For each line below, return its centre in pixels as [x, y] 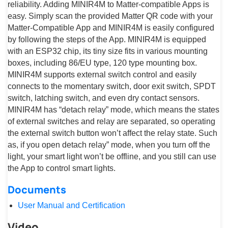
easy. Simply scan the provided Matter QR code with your [110, 16]
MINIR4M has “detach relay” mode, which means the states [113, 110]
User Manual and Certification [72, 206]
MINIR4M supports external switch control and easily [102, 75]
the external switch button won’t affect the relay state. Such [112, 133]
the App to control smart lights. [62, 168]
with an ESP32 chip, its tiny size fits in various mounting [108, 51]
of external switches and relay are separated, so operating [111, 122]
